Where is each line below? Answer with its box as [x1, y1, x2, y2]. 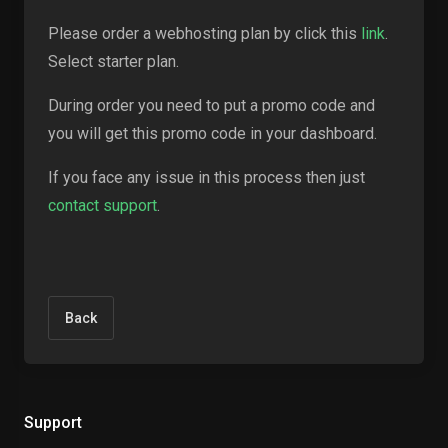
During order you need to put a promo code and [48, 96, 375, 115]
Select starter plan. [48, 52, 179, 71]
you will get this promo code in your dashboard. [48, 124, 377, 143]
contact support [48, 196, 157, 215]
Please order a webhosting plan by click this [48, 24, 361, 43]
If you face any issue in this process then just [48, 168, 365, 187]
